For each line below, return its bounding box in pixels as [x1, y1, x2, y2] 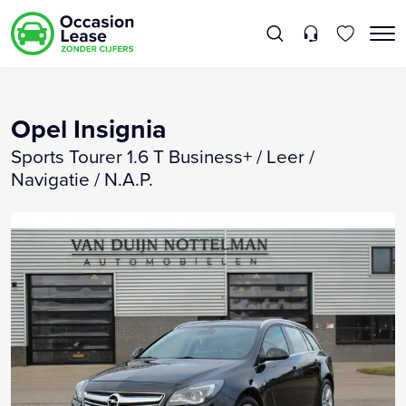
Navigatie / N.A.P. [11, 165, 153, 192]
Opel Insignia [11, 109, 167, 148]
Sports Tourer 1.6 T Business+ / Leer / [11, 142, 314, 169]
